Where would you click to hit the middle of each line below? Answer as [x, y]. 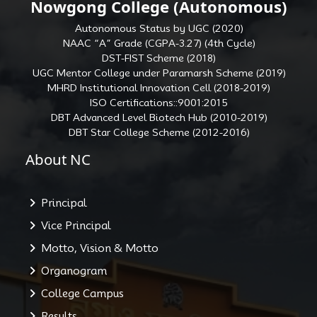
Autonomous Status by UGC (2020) [159, 28]
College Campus [80, 294]
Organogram [71, 271]
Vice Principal [74, 226]
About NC [50, 159]
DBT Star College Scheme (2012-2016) [159, 132]
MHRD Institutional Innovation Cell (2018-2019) [159, 87]
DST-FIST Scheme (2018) [159, 58]
